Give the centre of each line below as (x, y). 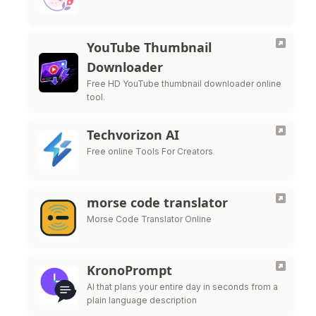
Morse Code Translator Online (149, 219)
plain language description (142, 300)
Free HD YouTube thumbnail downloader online (184, 84)
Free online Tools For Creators (150, 151)
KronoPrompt (129, 270)
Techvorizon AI (133, 135)
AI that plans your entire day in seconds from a (182, 287)
